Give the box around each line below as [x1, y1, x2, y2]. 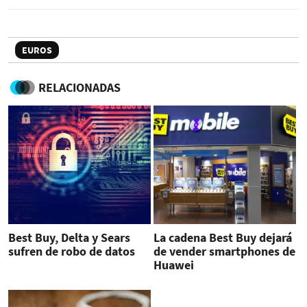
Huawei [153, 256, 194, 273]
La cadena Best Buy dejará [153, 229, 292, 245]
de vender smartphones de [153, 243, 295, 259]
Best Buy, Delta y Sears [8, 229, 130, 245]
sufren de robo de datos [8, 243, 135, 259]
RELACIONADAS [38, 79, 121, 95]
